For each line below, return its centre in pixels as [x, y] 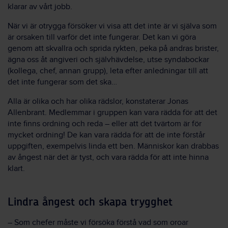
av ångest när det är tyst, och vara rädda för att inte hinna [108, 157]
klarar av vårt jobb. [40, 7]
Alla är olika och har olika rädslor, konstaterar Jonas [98, 101]
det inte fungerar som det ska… [62, 82]
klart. [16, 168]
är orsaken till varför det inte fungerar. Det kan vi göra [102, 37]
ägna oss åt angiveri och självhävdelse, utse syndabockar [108, 60]
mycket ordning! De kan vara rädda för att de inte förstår [106, 135]
